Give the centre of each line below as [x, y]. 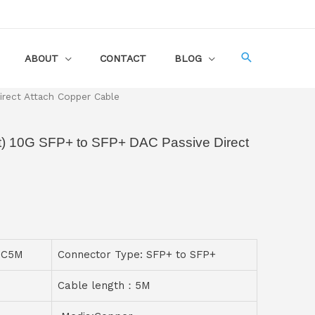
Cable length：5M [104, 285]
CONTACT [123, 58]
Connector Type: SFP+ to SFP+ [137, 254]
